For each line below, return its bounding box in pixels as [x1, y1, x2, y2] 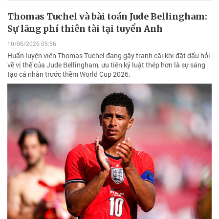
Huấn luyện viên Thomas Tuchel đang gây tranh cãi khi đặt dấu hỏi [7, 51, 210, 61]
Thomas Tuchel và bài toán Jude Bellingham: [7, 10, 207, 22]
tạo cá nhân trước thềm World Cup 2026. [7, 69, 131, 79]
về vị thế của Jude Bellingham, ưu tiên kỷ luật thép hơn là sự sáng [7, 60, 205, 70]
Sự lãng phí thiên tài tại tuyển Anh [7, 22, 163, 34]
